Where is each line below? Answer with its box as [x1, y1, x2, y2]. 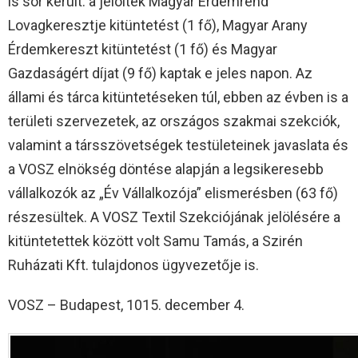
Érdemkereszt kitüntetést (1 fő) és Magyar [8, 41, 277, 58]
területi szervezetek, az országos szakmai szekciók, [8, 113, 340, 130]
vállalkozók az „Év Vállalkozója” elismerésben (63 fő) [8, 185, 338, 202]
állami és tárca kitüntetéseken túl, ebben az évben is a [8, 89, 348, 106]
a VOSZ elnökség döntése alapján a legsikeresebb [8, 161, 324, 178]
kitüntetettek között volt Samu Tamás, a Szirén [8, 233, 303, 250]
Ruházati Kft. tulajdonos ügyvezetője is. [8, 257, 259, 274]
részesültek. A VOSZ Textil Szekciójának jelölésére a [8, 209, 340, 226]
